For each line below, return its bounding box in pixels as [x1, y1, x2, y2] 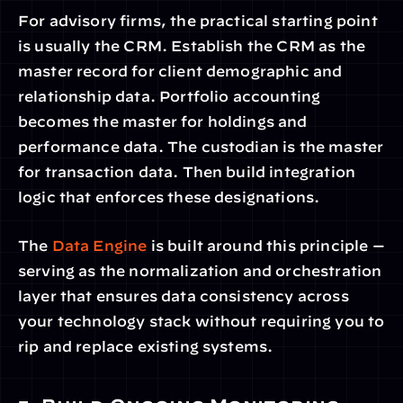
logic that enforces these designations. [18, 189, 320, 205]
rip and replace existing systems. [18, 338, 273, 354]
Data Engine [51, 237, 148, 254]
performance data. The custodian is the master [18, 139, 384, 155]
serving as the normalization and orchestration [18, 263, 382, 279]
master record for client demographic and [18, 63, 343, 79]
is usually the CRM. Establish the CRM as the [18, 38, 366, 54]
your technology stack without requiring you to [18, 313, 385, 329]
